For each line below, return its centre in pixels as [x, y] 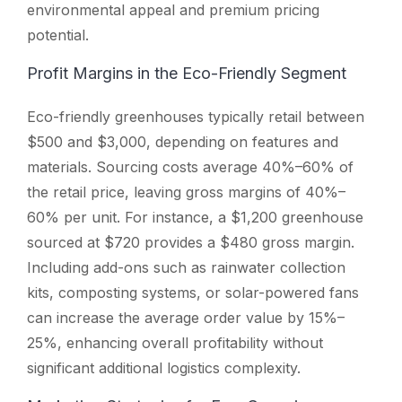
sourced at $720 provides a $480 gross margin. [191, 242]
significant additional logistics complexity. [164, 367]
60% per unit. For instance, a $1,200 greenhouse [195, 217]
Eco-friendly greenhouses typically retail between [196, 116]
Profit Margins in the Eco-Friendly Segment [187, 73]
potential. [58, 35]
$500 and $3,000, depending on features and [183, 141]
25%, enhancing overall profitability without [175, 342]
